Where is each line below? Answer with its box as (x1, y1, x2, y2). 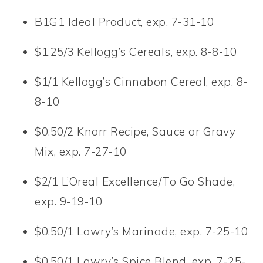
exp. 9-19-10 (35, 194, 103, 208)
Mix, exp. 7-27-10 (35, 144, 127, 159)
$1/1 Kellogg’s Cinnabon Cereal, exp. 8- (35, 74, 248, 89)
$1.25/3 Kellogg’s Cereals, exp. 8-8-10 (35, 44, 237, 59)
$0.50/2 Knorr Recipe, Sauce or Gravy (35, 124, 236, 139)
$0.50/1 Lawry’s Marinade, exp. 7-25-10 (35, 224, 248, 238)
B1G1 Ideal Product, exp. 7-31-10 (35, 14, 214, 29)
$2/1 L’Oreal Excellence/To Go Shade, (35, 174, 235, 188)
